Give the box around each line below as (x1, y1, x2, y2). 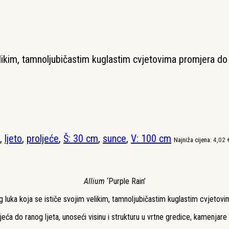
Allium (83, 176, 105, 186)
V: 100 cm (131, 132, 171, 145)
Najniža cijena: (174, 135, 213, 144)
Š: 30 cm (63, 132, 98, 145)
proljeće (27, 132, 59, 145)
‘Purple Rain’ (104, 176, 146, 186)
